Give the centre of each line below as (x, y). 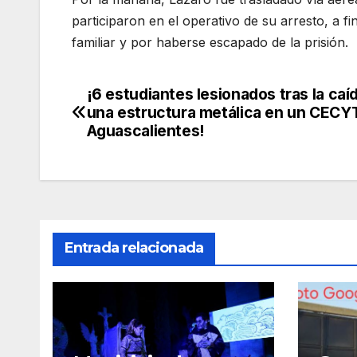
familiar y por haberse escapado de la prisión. (210, 43)
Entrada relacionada (134, 248)
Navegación (143, 101)
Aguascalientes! (145, 131)
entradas (124, 167)
